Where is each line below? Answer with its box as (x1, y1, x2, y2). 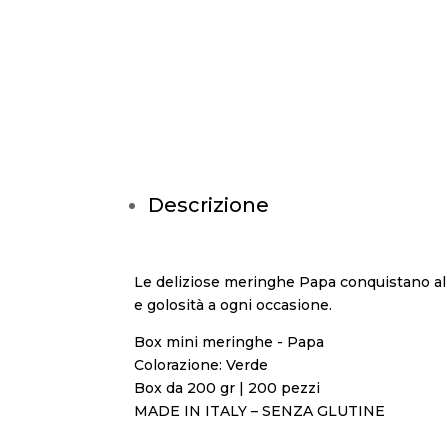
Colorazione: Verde (134, 356, 269, 374)
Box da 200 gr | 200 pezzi (134, 379, 321, 397)
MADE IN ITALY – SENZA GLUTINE (134, 402, 386, 420)
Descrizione (148, 193, 270, 217)
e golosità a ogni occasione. (134, 296, 333, 314)
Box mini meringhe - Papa (134, 333, 325, 351)
